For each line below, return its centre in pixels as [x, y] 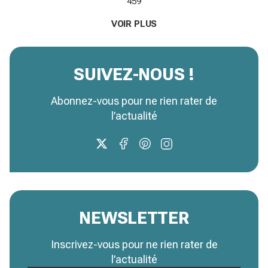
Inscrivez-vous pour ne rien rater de [134, 244]
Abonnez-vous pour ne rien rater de [134, 100]
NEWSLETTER [134, 218]
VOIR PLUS [134, 24]
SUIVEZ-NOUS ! [134, 74]
